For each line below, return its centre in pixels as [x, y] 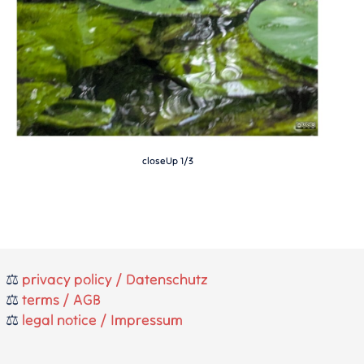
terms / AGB [61, 299]
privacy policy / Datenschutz [115, 279]
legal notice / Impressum [102, 320]
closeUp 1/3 [167, 161]
